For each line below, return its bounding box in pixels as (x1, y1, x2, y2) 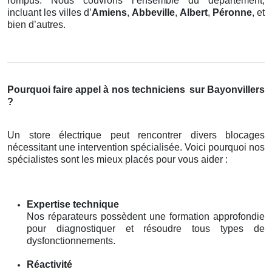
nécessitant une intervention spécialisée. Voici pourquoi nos (7, 141, 265, 152)
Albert (180, 7, 208, 18)
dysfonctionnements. (27, 235, 115, 246)
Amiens (92, 7, 127, 18)
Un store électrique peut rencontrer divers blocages (7, 129, 265, 140)
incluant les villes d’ (7, 7, 92, 18)
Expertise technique (27, 199, 119, 209)
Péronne (212, 7, 252, 18)
